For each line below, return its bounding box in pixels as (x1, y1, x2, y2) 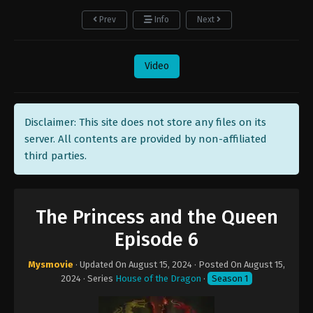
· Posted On (192, 259, 244, 270)
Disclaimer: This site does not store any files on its (24, 116, 266, 129)
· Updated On (73, 259, 129, 270)
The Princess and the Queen (35, 206, 278, 228)
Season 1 (212, 273, 248, 284)
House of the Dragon (115, 273, 201, 284)
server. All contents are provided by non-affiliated (24, 133, 267, 145)
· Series (81, 273, 115, 284)
